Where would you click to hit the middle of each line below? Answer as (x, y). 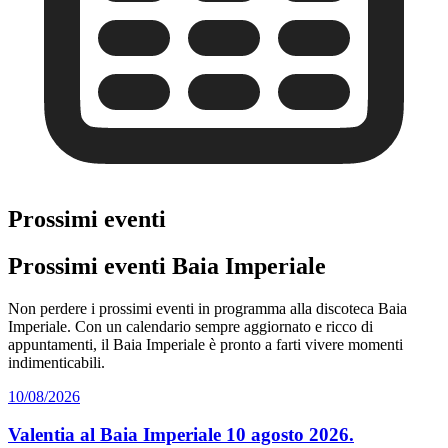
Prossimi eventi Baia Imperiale (167, 265)
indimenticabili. (56, 362)
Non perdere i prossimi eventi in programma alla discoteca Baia (207, 308)
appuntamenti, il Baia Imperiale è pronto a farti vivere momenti (205, 344)
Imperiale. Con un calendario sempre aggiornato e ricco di (190, 326)
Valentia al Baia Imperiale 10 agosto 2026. (181, 435)
